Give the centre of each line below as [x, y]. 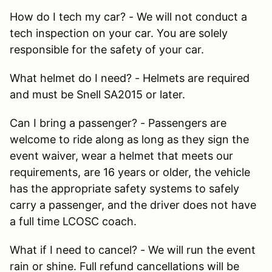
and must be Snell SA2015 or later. [97, 94]
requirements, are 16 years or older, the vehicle [130, 172]
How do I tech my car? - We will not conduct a [128, 16]
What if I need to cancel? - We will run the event [133, 250]
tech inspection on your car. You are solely [119, 33]
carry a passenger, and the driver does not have [133, 205]
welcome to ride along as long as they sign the [129, 139]
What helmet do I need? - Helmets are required [130, 78]
